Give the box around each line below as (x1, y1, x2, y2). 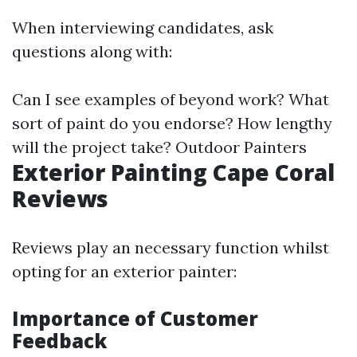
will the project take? (12, 137, 175, 157)
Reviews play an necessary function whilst (12, 237, 329, 257)
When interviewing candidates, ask (12, 18, 273, 37)
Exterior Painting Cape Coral (12, 157, 335, 187)
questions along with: (12, 41, 172, 61)
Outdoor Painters (175, 137, 307, 157)
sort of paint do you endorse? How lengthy (12, 113, 332, 133)
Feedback (12, 328, 107, 354)
